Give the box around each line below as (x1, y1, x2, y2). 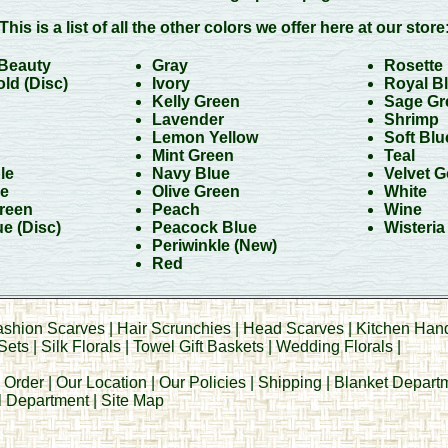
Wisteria (383, 219, 445, 236)
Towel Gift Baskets (132, 338, 264, 355)
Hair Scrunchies (116, 320, 235, 337)
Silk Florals (40, 338, 121, 355)
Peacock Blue (151, 219, 257, 236)
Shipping (257, 374, 322, 391)
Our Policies (158, 374, 246, 391)
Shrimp (383, 111, 439, 128)
